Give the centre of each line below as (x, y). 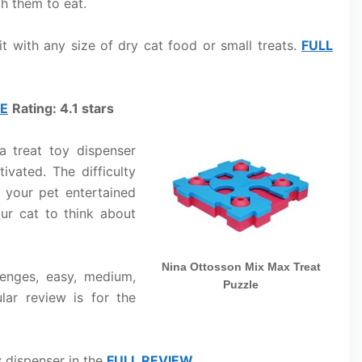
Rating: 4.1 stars (63, 108)
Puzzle (241, 285)
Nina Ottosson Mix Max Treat (241, 267)
